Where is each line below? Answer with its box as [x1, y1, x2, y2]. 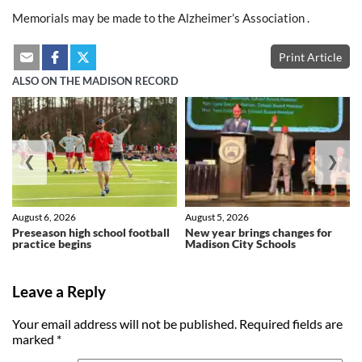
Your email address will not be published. [12, 315, 237, 331]
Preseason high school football [12, 225, 170, 240]
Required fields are [239, 315, 343, 331]
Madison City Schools [185, 237, 296, 251]
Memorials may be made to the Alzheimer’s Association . [12, 10, 309, 25]
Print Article [279, 49, 342, 64]
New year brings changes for [185, 225, 332, 240]
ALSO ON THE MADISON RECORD [12, 75, 179, 87]
